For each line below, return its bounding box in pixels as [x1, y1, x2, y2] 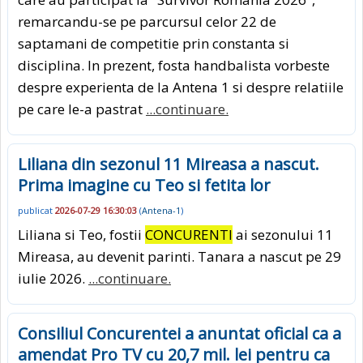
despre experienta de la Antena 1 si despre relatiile [18, 78, 344, 97]
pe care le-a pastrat [18, 100, 146, 119]
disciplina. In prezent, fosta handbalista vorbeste [18, 56, 330, 75]
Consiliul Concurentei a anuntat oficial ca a [18, 322, 341, 344]
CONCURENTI [145, 224, 233, 244]
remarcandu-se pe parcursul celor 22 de [18, 12, 276, 32]
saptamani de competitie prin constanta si [18, 34, 289, 53]
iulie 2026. [18, 268, 88, 288]
